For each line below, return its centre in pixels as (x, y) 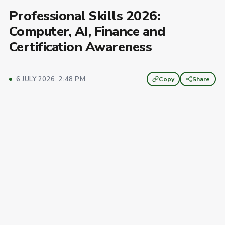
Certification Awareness (81, 47)
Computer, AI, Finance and (87, 31)
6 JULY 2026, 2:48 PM (51, 79)
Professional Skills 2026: (84, 16)
